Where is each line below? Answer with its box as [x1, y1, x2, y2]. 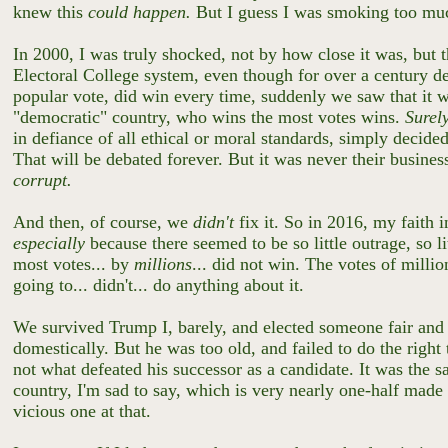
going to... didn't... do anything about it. [13, 275, 310, 295]
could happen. [88, 2, 197, 22]
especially [13, 233, 86, 253]
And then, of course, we [13, 212, 194, 232]
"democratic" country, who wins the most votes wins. [13, 107, 406, 127]
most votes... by [13, 254, 135, 274]
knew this [13, 2, 89, 22]
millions [134, 254, 193, 274]
